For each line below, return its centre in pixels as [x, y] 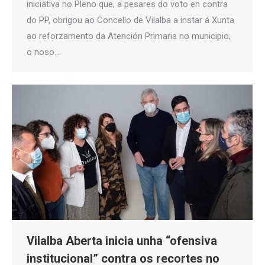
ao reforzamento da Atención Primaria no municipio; [129, 36]
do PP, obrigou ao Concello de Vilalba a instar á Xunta [130, 20]
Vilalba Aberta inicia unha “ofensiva [122, 241]
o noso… [43, 52]
